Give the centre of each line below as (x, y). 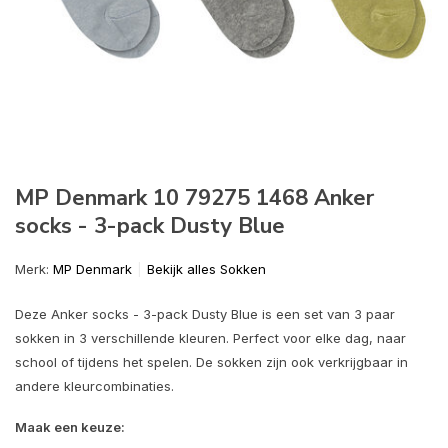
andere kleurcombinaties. (94, 386)
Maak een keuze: (70, 427)
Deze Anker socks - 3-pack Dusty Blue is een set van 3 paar (205, 314)
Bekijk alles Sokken (206, 269)
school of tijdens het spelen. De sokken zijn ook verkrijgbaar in (211, 362)
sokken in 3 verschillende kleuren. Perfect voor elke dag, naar (210, 338)
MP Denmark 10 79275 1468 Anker (194, 198)
